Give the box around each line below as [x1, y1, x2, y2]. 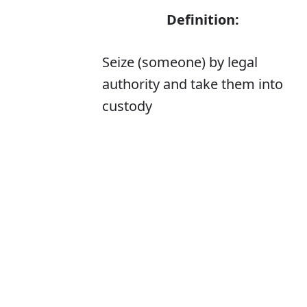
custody [102, 97, 152, 116]
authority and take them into [102, 75, 283, 94]
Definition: [167, 10, 240, 29]
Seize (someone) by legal [102, 53, 258, 72]
